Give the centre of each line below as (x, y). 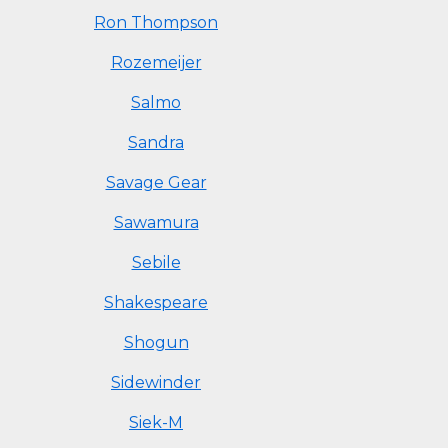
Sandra (156, 142)
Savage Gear (156, 182)
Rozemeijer (156, 62)
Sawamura (156, 222)
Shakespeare (156, 302)
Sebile (156, 262)
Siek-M (156, 422)
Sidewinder (156, 382)
